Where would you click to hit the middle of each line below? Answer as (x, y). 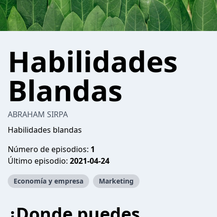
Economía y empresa (48, 181)
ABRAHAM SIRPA (38, 114)
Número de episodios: (49, 149)
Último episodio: (39, 161)
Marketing (116, 181)
